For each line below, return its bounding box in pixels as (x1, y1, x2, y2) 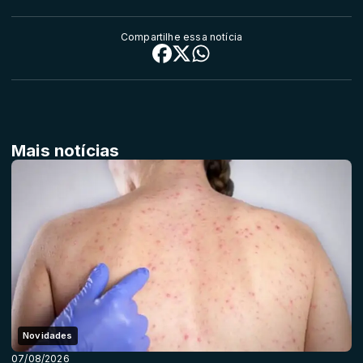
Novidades (23, 329, 73, 341)
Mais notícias (11, 140, 120, 161)
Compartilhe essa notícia (120, 31, 243, 44)
